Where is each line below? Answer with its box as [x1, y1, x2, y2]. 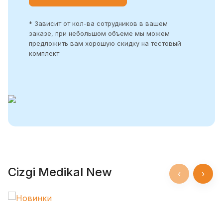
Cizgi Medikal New [8, 164, 112, 179]
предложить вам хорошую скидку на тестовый [28, 39, 181, 47]
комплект [28, 49, 59, 57]
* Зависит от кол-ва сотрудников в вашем [28, 19, 168, 27]
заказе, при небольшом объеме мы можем [28, 29, 170, 37]
